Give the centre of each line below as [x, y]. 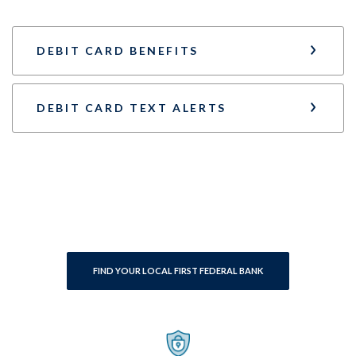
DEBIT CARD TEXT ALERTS [132, 107]
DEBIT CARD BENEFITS [118, 50]
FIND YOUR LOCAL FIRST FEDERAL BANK [178, 270]
